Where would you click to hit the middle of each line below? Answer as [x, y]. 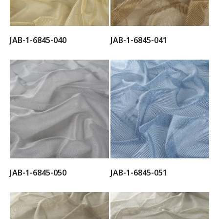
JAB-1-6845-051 [139, 173]
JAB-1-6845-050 [38, 173]
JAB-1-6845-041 [139, 40]
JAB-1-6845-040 [38, 40]
